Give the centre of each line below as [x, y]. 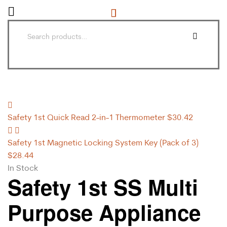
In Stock [23, 167]
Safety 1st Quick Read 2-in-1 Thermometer [86, 117]
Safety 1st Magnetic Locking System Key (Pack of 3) [103, 142]
